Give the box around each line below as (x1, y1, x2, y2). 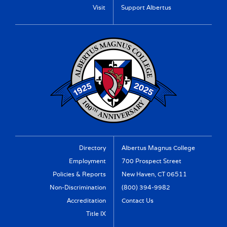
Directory (79, 143, 106, 153)
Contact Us (122, 196, 154, 205)
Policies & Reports (53, 170, 106, 179)
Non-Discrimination (50, 183, 106, 192)
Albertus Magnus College (122, 143, 195, 153)
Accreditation (67, 196, 106, 205)
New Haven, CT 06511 (122, 170, 187, 179)
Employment (69, 157, 106, 166)
